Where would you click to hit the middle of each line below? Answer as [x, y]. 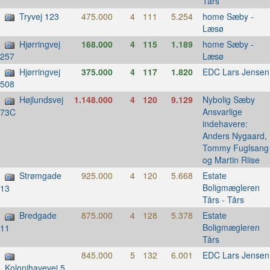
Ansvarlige [222, 112]
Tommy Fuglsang [235, 148]
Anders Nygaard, [234, 136]
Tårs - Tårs [223, 200]
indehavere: [225, 124]
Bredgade [38, 215]
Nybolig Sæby [228, 100]
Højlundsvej [41, 100]
